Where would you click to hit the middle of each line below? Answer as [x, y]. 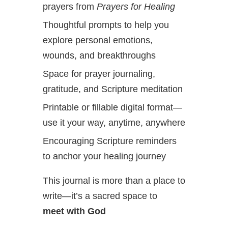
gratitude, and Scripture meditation [113, 89]
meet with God [74, 211]
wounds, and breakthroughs [99, 56]
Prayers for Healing [136, 7]
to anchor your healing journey [104, 156]
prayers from [70, 7]
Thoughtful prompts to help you [106, 25]
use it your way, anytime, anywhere [114, 123]
